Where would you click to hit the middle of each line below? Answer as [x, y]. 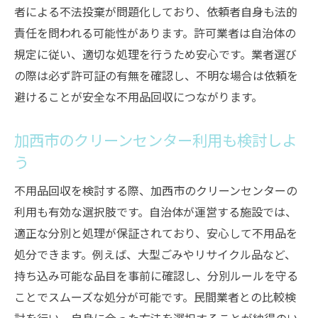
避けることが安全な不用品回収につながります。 [138, 97]
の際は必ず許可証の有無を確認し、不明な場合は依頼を [156, 75]
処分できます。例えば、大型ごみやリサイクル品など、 [155, 254]
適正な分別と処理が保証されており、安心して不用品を [156, 233]
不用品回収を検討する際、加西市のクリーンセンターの [156, 190]
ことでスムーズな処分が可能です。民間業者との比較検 [155, 297]
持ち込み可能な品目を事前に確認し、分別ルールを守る [156, 275]
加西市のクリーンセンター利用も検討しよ [155, 139]
